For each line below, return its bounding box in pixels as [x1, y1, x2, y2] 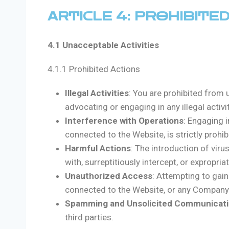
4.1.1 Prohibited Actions [48, 64, 140, 75]
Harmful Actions [65, 143, 131, 154]
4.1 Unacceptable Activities [48, 40, 159, 51]
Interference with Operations [65, 116, 184, 126]
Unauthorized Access [65, 171, 152, 181]
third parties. [65, 212, 113, 223]
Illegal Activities [65, 88, 129, 99]
